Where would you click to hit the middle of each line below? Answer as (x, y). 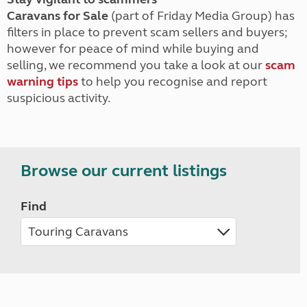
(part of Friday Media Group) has (201, 16)
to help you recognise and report (173, 82)
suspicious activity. (59, 98)
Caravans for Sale (58, 16)
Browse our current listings (124, 171)
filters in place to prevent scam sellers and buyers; (147, 32)
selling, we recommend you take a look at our (136, 65)
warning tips (42, 82)
